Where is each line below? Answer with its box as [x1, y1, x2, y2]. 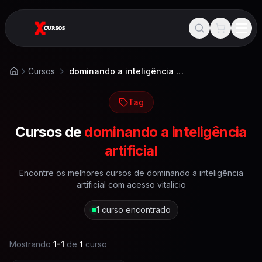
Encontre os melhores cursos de [19, 168, 147, 178]
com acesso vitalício [105, 180, 186, 189]
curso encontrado [101, 205, 171, 215]
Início [9, 71, 29, 81]
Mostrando [9, 239, 51, 249]
